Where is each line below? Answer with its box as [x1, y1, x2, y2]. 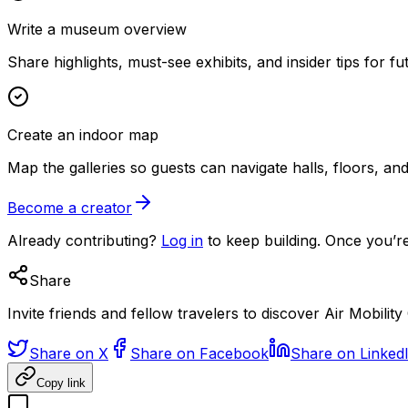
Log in [161, 231, 203, 250]
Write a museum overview [7, 20, 187, 39]
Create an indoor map [7, 126, 158, 145]
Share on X [29, 344, 108, 363]
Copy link [36, 376, 86, 391]
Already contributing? [7, 231, 157, 250]
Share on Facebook [130, 344, 269, 363]
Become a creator [7, 199, 132, 218]
